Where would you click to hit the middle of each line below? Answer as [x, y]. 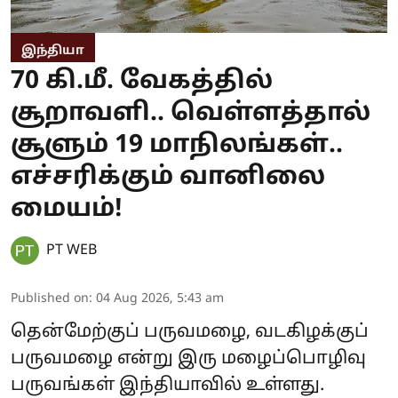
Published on [50, 298]
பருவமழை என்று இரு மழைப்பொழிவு [188, 358]
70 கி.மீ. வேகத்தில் [142, 81]
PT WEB [72, 250]
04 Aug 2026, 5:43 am [160, 298]
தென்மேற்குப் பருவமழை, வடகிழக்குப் [190, 332]
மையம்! [67, 209]
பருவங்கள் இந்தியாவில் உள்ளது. [167, 385]
